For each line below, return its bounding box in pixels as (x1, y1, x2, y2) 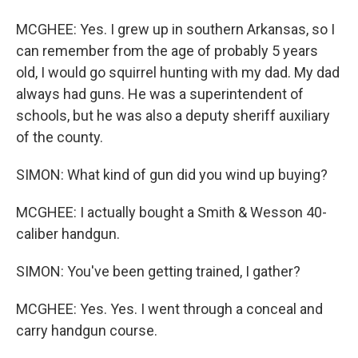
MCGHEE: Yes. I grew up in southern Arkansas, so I (16, 21, 335, 38)
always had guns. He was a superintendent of (16, 86, 304, 102)
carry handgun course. (16, 322, 157, 339)
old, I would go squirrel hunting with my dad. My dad (16, 64, 340, 81)
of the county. (16, 129, 103, 145)
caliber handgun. (16, 225, 120, 242)
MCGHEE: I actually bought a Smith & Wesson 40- (16, 204, 327, 221)
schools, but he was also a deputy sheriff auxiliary (16, 107, 330, 124)
